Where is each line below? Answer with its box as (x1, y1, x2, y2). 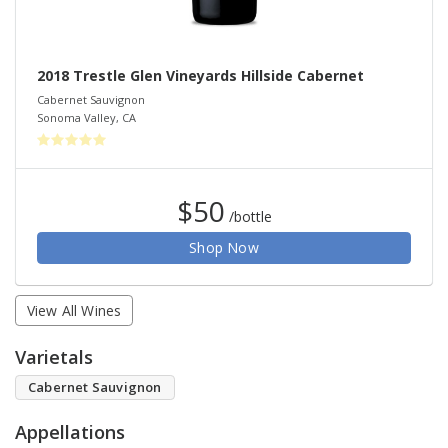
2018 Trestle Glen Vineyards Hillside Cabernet (37, 65, 364, 85)
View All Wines (26, 300, 122, 320)
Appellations (15, 420, 125, 445)
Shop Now (189, 238, 259, 258)
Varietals (15, 345, 93, 370)
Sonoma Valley (37, 110, 116, 126)
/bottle (228, 207, 272, 227)
